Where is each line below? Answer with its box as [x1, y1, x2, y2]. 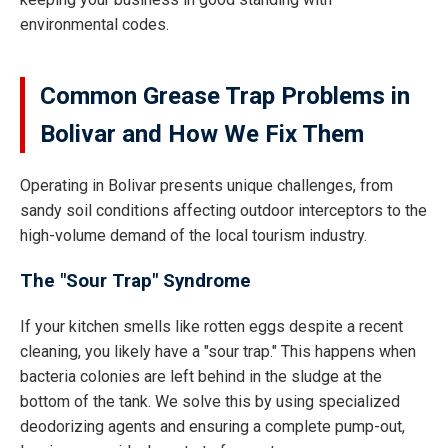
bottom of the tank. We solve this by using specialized [20, 392, 400, 412]
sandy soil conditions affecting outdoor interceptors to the [20, 200, 427, 220]
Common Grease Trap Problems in [40, 82, 410, 110]
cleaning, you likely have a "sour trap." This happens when [20, 342, 416, 362]
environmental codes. [20, 15, 169, 34]
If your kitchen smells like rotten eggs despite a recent [20, 317, 403, 337]
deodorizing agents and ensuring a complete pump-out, [20, 417, 405, 437]
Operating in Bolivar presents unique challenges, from [20, 175, 393, 195]
